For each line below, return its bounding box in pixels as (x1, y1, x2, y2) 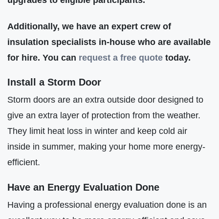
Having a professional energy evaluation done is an (7, 199, 207, 210)
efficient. (7, 157, 40, 168)
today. (163, 52, 191, 63)
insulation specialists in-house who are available (7, 37, 211, 47)
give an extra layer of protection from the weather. (7, 110, 200, 121)
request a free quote (79, 52, 163, 63)
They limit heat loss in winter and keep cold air (7, 126, 187, 136)
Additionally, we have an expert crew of (7, 21, 171, 32)
